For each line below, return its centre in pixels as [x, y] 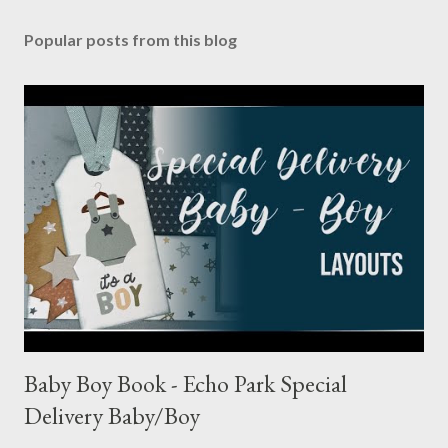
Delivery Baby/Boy [112, 415]
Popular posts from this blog [130, 39]
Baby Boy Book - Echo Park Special [185, 383]
